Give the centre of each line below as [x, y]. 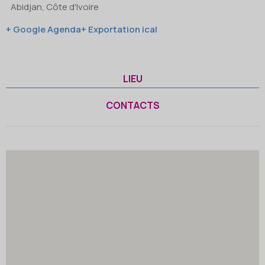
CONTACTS [132, 106]
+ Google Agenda [43, 30]
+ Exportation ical [119, 30]
